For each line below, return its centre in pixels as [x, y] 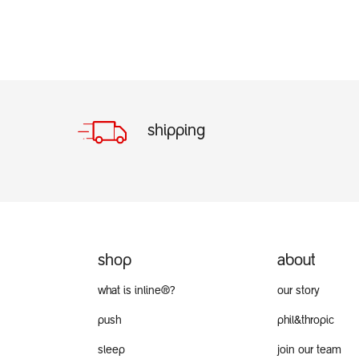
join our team [309, 351]
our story [298, 291]
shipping [176, 131]
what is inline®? [137, 291]
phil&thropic [306, 321]
